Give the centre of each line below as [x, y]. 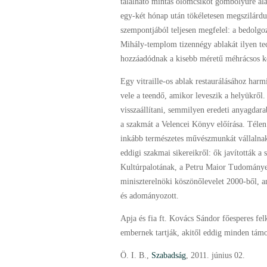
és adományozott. [150, 196]
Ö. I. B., [136, 255]
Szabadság [169, 255]
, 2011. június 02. [215, 255]
